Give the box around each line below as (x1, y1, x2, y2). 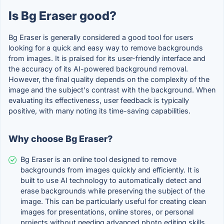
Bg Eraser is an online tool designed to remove (20, 155, 176, 164)
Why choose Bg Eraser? (8, 133, 112, 144)
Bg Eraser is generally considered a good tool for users (8, 33, 193, 42)
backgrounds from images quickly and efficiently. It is (20, 165, 199, 174)
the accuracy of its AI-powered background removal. (8, 64, 188, 73)
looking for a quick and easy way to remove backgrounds (8, 43, 203, 52)
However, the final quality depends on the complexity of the (8, 75, 209, 84)
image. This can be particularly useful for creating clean (20, 197, 206, 206)
